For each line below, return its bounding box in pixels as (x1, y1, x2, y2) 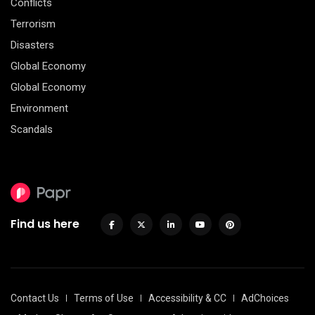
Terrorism (11, 17, 56, 30)
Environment (11, 101, 68, 115)
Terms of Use (74, 292, 134, 304)
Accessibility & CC (148, 292, 226, 304)
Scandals (11, 122, 53, 136)
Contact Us (11, 292, 59, 304)
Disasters (11, 38, 54, 51)
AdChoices (241, 292, 289, 304)
